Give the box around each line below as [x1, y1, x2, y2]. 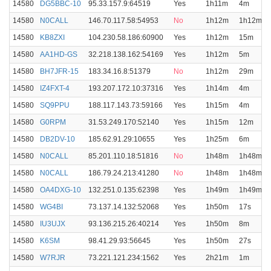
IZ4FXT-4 [40, 84, 70, 93]
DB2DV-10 [40, 135, 75, 143]
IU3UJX [40, 220, 65, 228]
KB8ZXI [40, 33, 65, 42]
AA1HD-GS [40, 50, 77, 59]
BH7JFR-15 [40, 67, 79, 76]
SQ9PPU [40, 101, 70, 109]
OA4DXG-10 [40, 186, 81, 194]
